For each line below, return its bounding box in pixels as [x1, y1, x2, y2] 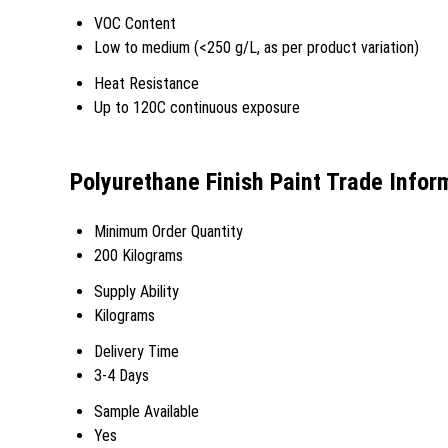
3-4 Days [94, 365, 149, 385]
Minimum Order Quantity [94, 221, 243, 241]
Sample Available [94, 401, 199, 421]
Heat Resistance [94, 73, 199, 93]
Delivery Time [94, 341, 179, 361]
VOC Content [94, 13, 176, 33]
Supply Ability [94, 281, 179, 301]
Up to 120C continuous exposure [94, 97, 300, 117]
